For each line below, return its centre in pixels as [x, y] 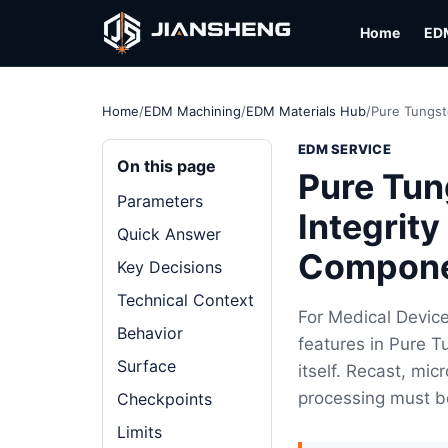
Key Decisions [169, 267]
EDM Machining [192, 111]
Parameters [160, 201]
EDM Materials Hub [306, 111]
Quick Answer [169, 234]
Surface [146, 366]
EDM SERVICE [344, 149]
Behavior [150, 333]
